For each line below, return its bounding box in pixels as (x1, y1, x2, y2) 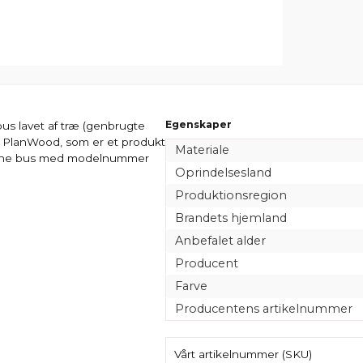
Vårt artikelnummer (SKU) (174, 347, 312, 361)
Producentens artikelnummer (174, 301, 352, 316)
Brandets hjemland (174, 210, 287, 225)
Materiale (174, 142, 229, 157)
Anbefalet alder (174, 233, 266, 248)
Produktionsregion (174, 187, 287, 203)
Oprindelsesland (174, 164, 271, 180)
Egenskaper (165, 117, 232, 130)
